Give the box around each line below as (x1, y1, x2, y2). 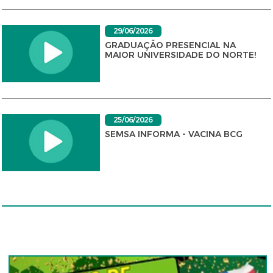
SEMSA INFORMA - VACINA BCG (104, 129, 243, 140)
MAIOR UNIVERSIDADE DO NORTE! (104, 49, 256, 60)
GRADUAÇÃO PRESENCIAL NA (104, 40, 236, 51)
